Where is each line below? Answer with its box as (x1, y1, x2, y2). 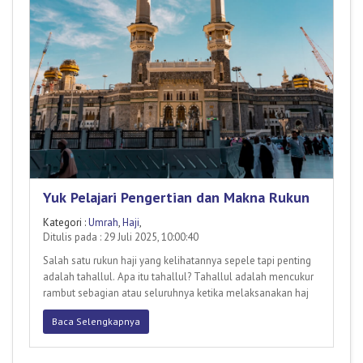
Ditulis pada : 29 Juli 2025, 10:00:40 (43, 229, 199, 244)
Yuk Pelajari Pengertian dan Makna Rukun (43, 187, 310, 207)
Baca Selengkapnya (52, 314, 140, 327)
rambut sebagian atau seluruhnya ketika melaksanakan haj (43, 285, 309, 300)
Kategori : (43, 215, 88, 229)
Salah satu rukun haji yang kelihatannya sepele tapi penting (43, 253, 311, 267)
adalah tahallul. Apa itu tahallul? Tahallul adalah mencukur (43, 269, 314, 284)
